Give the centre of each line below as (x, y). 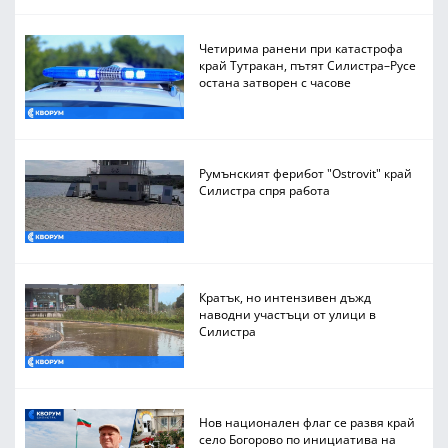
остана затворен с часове (275, 82)
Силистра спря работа (265, 189)
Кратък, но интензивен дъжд (285, 297)
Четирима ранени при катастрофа (301, 48)
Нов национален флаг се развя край (307, 421)
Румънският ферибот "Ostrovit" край (306, 172)
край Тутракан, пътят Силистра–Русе (308, 65)
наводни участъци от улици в (288, 314)
